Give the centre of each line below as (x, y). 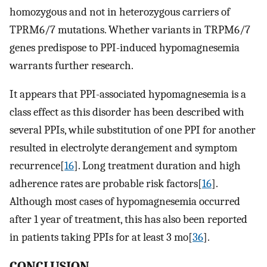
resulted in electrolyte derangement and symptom (123, 148)
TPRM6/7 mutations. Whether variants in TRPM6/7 (130, 30)
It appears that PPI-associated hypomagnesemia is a (128, 94)
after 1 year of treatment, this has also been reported (128, 220)
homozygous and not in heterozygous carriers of (120, 12)
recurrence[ (37, 166)
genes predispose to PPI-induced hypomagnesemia (125, 47)
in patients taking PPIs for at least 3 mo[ (101, 237)
